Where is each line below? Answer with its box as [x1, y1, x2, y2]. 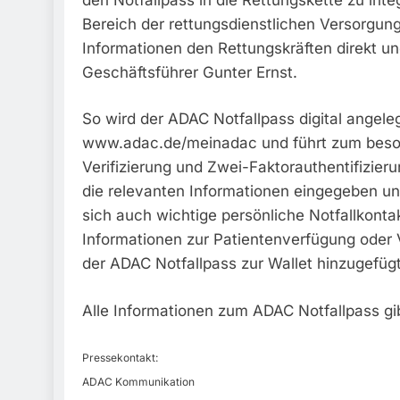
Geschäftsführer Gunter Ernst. [82, 62, 297, 81]
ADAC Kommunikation [82, 375, 195, 389]
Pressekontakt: [82, 351, 158, 365]
